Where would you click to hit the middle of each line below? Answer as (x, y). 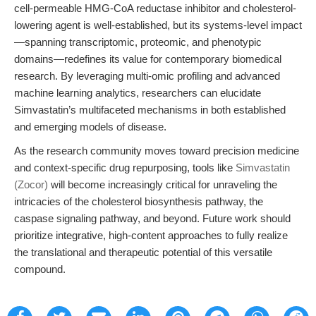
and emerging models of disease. (90, 127)
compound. (40, 269)
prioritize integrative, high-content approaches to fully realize (151, 235)
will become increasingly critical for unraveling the (163, 184)
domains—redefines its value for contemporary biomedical (148, 59)
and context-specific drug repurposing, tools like (125, 168)
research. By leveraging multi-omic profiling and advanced (147, 76)
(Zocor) (31, 184)
